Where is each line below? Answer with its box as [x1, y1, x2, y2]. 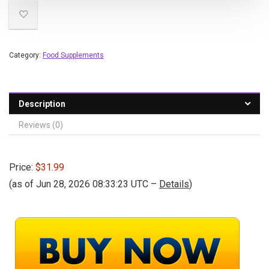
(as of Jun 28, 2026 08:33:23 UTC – [9, 178, 159, 190]
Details [159, 178, 189, 190]
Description [19, 99, 65, 109]
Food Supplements [43, 51, 104, 59]
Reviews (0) [19, 120, 63, 130]
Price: [9, 162, 35, 173]
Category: [9, 51, 43, 59]
